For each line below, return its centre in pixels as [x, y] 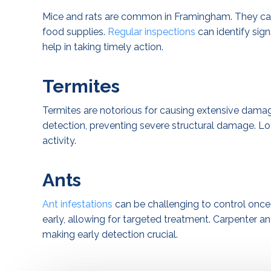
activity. [59, 141]
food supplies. [75, 32]
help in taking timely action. [103, 47]
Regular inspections [152, 32]
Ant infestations [77, 204]
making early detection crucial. [110, 234]
